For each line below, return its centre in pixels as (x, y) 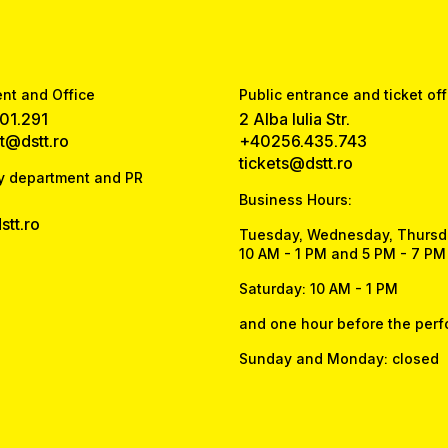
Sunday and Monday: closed (338, 358)
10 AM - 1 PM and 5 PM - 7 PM (342, 253)
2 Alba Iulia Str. (294, 118)
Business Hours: (295, 199)
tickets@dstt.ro (295, 162)
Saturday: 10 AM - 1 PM (318, 288)
